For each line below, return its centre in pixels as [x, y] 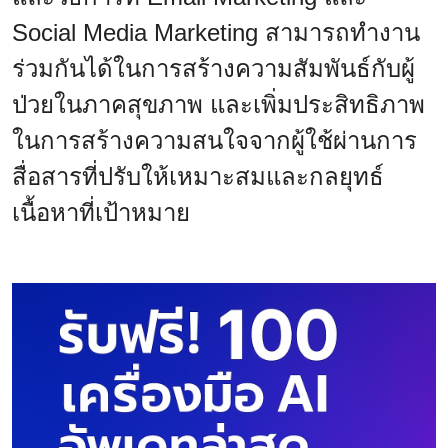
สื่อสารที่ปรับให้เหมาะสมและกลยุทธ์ [198, 176]
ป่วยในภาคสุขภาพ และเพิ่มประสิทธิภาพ [218, 104]
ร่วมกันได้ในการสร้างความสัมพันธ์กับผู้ [213, 68]
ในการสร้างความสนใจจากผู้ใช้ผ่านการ [214, 140]
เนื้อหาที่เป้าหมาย [101, 212]
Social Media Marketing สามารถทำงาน [216, 32]
